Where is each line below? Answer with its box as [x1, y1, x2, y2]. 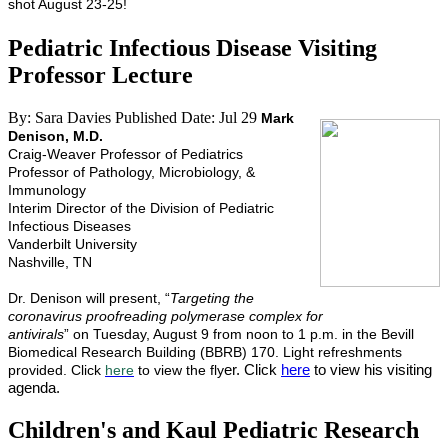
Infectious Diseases [8, 218, 131, 235]
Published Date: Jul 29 [115, 109, 257, 127]
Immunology [8, 182, 86, 199]
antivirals [8, 326, 64, 343]
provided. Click [8, 362, 105, 379]
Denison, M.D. [8, 128, 103, 145]
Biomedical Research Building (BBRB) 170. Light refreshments [8, 344, 402, 361]
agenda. [8, 379, 64, 397]
